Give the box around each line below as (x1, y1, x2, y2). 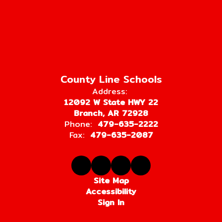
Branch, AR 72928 (74, 107, 148, 119)
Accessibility (86, 185, 136, 198)
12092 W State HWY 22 (64, 96, 158, 109)
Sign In (98, 196, 124, 209)
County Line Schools (60, 71, 162, 87)
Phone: (64, 118, 92, 130)
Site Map (93, 174, 129, 187)
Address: (92, 85, 127, 98)
